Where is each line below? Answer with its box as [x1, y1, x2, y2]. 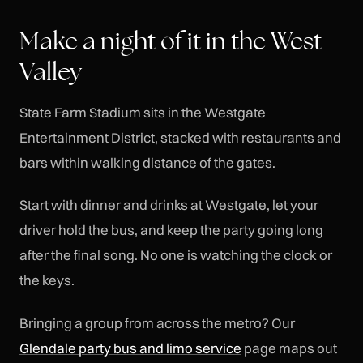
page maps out [241, 339, 337, 357]
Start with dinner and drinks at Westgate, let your [19, 196, 318, 214]
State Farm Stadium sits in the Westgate [19, 103, 266, 121]
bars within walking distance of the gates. [19, 153, 275, 171]
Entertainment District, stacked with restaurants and [19, 128, 341, 146]
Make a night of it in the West [19, 23, 322, 57]
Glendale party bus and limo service [19, 339, 241, 357]
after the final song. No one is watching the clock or [19, 246, 332, 264]
